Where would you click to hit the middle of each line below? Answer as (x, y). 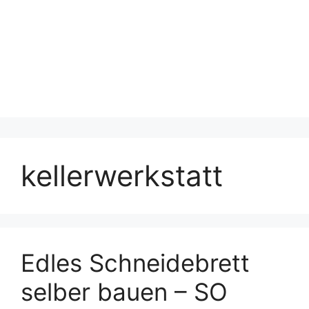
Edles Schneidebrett (135, 263)
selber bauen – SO (124, 292)
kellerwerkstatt (122, 176)
